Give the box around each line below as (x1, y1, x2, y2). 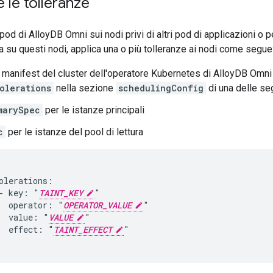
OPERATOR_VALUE (63, 199, 132, 211)
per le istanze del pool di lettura (5, 126, 143, 138)
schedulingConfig (118, 82, 204, 94)
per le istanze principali (43, 104, 144, 116)
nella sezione (54, 82, 116, 94)
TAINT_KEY (39, 187, 83, 199)
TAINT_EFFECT (54, 224, 112, 235)
